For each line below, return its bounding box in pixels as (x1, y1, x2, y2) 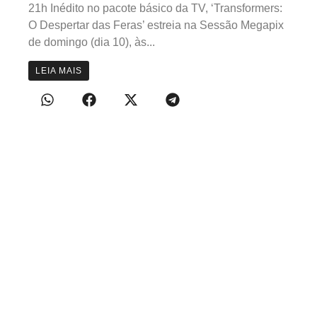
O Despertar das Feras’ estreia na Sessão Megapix (28, 18, 284, 31)
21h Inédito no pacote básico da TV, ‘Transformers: (28, 1, 282, 14)
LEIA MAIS (35, 66, 82, 76)
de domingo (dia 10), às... (28, 35, 155, 48)
